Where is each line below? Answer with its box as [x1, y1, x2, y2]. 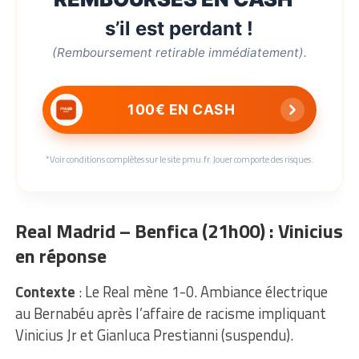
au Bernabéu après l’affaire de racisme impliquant [14, 301, 326, 325]
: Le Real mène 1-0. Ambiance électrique [75, 280, 328, 303]
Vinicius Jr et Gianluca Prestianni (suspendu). [14, 323, 293, 346]
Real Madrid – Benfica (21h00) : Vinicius [14, 216, 343, 245]
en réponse [14, 240, 107, 270]
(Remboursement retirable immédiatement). [51, 44, 307, 60]
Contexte [14, 280, 75, 303]
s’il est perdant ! [105, 16, 254, 40]
